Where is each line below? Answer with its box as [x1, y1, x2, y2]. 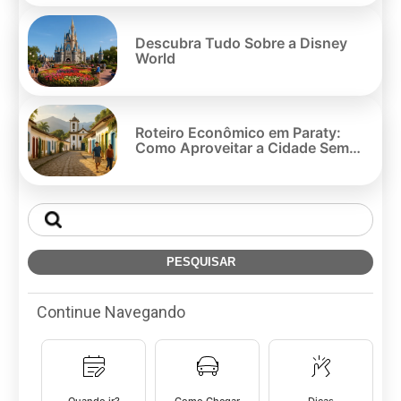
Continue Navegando [37, 302, 185, 321]
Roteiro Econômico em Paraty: [135, 123, 341, 141]
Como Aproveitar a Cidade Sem [135, 138, 349, 157]
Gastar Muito [135, 153, 225, 172]
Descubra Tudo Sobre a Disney [135, 33, 347, 52]
